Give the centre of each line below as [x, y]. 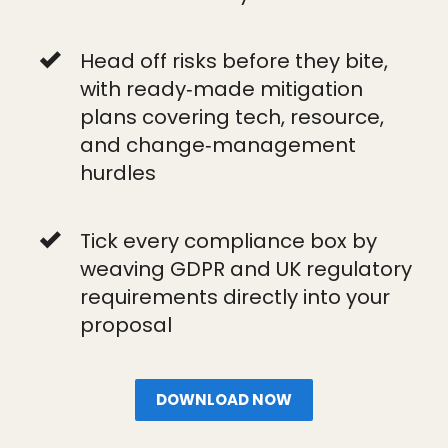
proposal [126, 325]
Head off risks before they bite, [234, 61]
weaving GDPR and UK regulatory [246, 269]
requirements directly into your [235, 297]
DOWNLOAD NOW [224, 399]
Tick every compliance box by [228, 241]
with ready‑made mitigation [221, 89]
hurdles [118, 173]
